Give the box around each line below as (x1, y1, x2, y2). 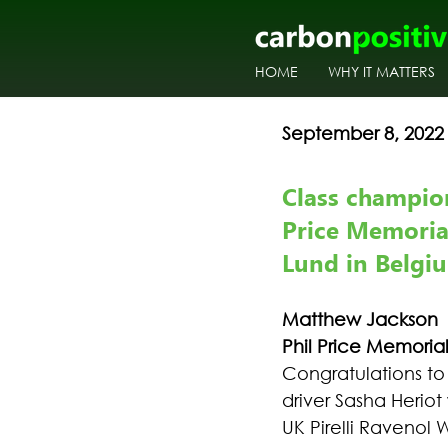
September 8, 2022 (282, 122, 444, 144)
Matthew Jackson (282, 308, 438, 330)
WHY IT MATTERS (328, 62, 435, 81)
